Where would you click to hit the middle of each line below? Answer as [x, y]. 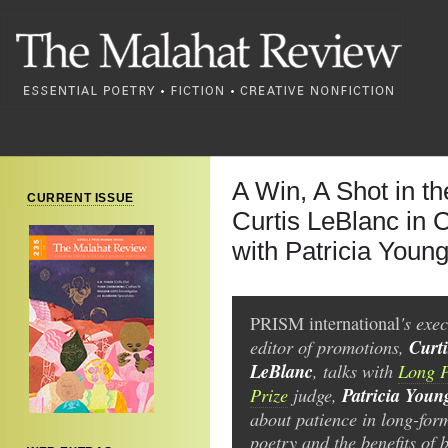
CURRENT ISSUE [80, 198]
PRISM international [325, 323]
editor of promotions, [329, 346]
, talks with [355, 370]
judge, [315, 394]
